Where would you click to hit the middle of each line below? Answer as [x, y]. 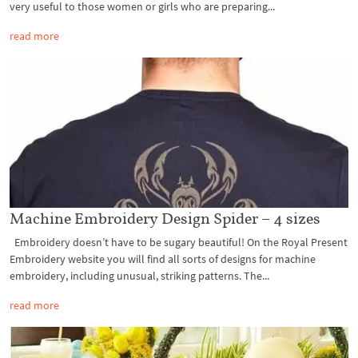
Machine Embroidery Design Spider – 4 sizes [165, 219]
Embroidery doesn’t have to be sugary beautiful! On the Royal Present [179, 243]
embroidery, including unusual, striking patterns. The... [139, 276]
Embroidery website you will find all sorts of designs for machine [163, 259]
